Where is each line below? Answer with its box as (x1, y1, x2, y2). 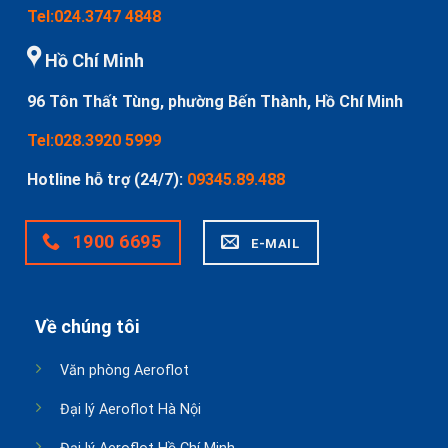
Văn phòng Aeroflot (59, 361, 189, 379)
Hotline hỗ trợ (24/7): (27, 169, 187, 189)
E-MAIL (251, 235, 300, 251)
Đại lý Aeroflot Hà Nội (59, 400, 201, 418)
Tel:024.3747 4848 (27, 6, 161, 26)
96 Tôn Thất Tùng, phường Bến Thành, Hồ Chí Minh (27, 91, 403, 111)
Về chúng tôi (34, 315, 140, 337)
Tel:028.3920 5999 (27, 130, 161, 150)
